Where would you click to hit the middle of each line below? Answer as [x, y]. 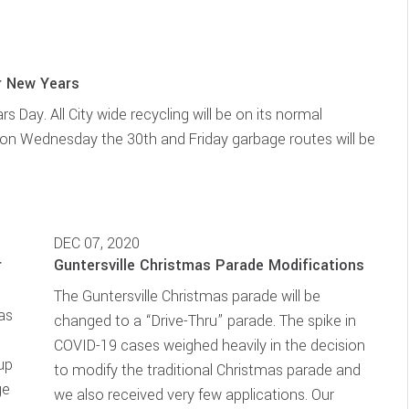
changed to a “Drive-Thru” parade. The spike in [204, 321]
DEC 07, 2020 [96, 243]
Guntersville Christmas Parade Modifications [209, 265]
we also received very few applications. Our [194, 395]
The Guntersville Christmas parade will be [187, 296]
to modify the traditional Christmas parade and [207, 370]
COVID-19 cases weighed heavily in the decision [209, 346]
